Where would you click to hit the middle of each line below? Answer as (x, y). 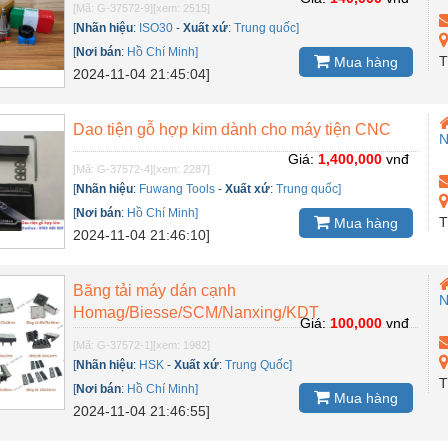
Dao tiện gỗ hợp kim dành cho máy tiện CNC (232, 129)
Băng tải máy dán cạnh (155, 290)
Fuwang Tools (177, 188)
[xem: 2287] (182, 168)
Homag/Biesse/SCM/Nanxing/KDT (196, 312)
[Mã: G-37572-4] (113, 168)
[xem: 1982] (182, 344)
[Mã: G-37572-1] (113, 344)
